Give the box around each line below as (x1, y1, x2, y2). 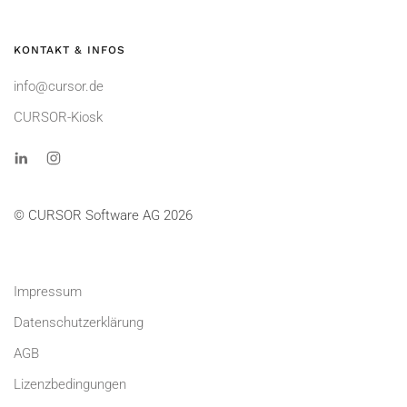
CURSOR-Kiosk (14, 109, 103, 126)
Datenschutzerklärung (14, 314, 144, 332)
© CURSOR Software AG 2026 (14, 207, 193, 224)
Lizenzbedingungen (14, 376, 126, 393)
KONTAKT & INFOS (14, 44, 125, 57)
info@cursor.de (14, 78, 104, 95)
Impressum (14, 283, 82, 301)
